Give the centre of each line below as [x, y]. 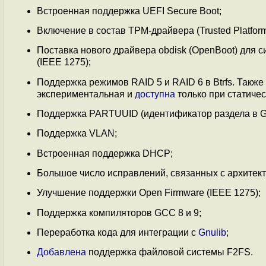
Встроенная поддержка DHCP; [105, 153]
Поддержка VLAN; [77, 134]
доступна [155, 94]
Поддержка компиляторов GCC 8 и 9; [119, 213]
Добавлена [61, 252]
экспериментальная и [86, 94]
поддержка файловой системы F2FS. [170, 252]
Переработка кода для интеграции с [118, 232]
